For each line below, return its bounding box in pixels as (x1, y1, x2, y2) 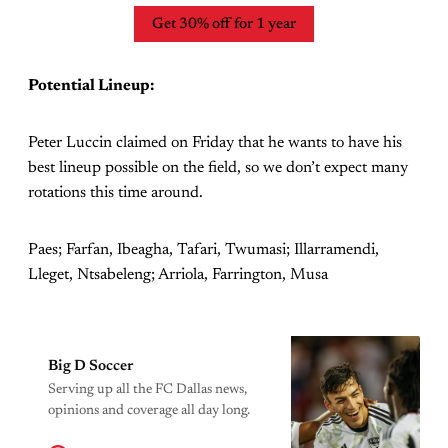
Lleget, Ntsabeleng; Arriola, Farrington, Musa (28, 267, 328, 284)
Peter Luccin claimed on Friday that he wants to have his (28, 135, 402, 152)
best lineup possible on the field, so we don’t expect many (28, 160, 408, 177)
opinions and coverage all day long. (48, 404, 250, 419)
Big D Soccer (48, 359, 133, 375)
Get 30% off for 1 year (152, 16, 296, 32)
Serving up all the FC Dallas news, (48, 383, 247, 398)
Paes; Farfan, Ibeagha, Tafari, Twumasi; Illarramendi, (28, 242, 379, 259)
